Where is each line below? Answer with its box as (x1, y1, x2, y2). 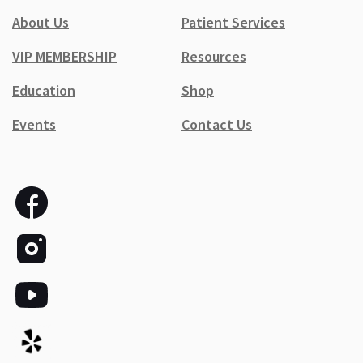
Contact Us (181, 114, 252, 134)
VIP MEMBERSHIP (12, 46, 117, 66)
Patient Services (181, 12, 285, 32)
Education (12, 80, 75, 100)
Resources (181, 46, 246, 66)
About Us (12, 12, 69, 32)
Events (12, 114, 56, 134)
